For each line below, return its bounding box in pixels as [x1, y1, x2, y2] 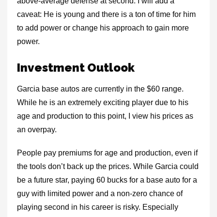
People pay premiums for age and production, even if [17, 149, 198, 157]
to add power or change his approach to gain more [17, 24, 189, 32]
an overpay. [17, 125, 57, 134]
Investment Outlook [17, 61, 135, 75]
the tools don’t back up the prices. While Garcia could [17, 162, 199, 170]
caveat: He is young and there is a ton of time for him [17, 10, 196, 18]
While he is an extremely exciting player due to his [17, 98, 188, 107]
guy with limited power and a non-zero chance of [17, 189, 183, 198]
